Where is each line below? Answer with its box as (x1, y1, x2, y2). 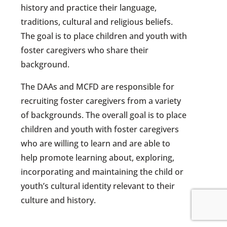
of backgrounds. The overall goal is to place (21, 109, 187, 121)
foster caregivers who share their (21, 44, 149, 56)
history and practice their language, (21, 2, 157, 13)
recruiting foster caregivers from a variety (21, 95, 181, 106)
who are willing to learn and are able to (21, 137, 171, 149)
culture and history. (21, 194, 96, 206)
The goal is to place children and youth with (21, 30, 187, 42)
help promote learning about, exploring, (21, 152, 175, 163)
